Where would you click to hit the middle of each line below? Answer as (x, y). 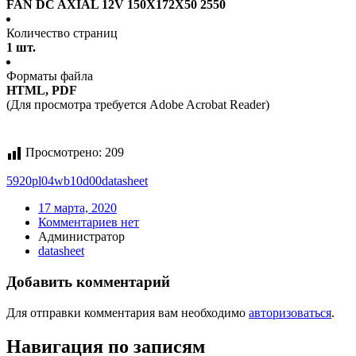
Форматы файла (50, 76)
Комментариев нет (89, 222)
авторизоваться (290, 312)
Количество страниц (62, 33)
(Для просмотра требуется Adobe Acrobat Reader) (138, 105)
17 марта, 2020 (77, 208)
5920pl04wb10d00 (54, 181)
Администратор (81, 237)
